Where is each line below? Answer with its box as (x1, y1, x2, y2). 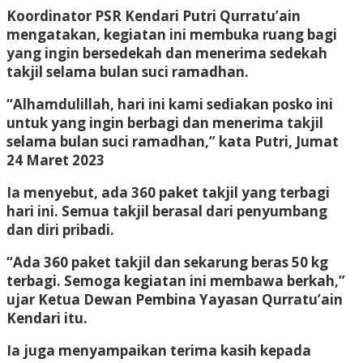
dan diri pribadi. (6, 220, 114, 239)
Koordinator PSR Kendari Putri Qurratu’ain (6, 6, 301, 25)
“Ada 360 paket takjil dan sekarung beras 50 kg (6, 252, 328, 271)
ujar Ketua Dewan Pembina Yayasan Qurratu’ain (6, 289, 343, 309)
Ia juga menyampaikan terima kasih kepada (6, 340, 311, 360)
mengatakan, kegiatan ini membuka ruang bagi (6, 24, 337, 44)
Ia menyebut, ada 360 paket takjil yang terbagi (6, 182, 330, 202)
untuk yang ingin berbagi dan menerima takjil (6, 113, 323, 132)
